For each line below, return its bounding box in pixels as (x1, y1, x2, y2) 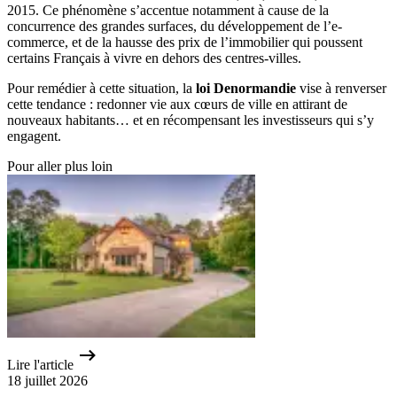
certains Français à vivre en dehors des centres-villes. (7, 51, 301, 66)
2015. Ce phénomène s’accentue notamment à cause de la (7, 3, 329, 19)
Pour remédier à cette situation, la (7, 81, 196, 97)
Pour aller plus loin (7, 159, 113, 175)
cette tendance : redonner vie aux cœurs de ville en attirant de (7, 97, 347, 113)
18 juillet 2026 (7, 373, 88, 389)
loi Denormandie (196, 81, 296, 97)
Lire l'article (7, 357, 74, 373)
